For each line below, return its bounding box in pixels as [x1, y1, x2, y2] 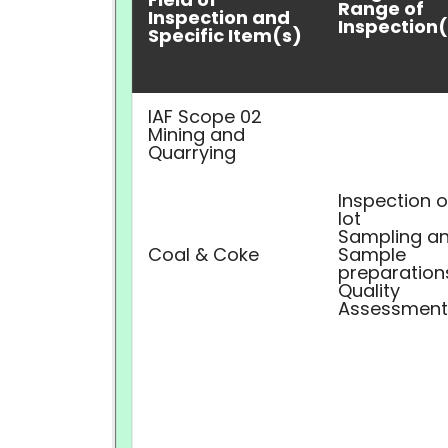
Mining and [148, 122, 245, 147]
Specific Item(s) [148, 23, 302, 48]
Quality [338, 278, 400, 303]
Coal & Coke [148, 242, 259, 267]
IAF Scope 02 [148, 104, 262, 129]
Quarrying [148, 140, 236, 165]
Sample [338, 242, 406, 267]
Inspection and [148, 5, 290, 30]
